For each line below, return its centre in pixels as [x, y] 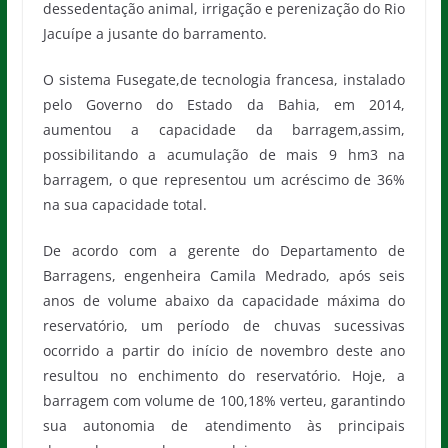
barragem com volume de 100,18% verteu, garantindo [224, 400]
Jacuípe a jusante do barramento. [154, 33]
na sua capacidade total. [124, 204]
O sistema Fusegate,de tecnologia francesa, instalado [224, 79]
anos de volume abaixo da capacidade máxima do [224, 300]
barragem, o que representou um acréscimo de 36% [224, 179]
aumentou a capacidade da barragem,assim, [224, 129]
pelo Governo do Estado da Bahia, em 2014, [224, 104]
